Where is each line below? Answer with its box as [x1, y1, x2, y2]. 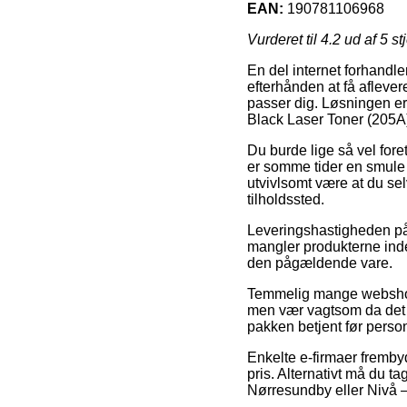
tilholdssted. [247, 191, 324, 207]
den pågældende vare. [247, 254, 392, 271]
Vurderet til [247, 31, 321, 47]
